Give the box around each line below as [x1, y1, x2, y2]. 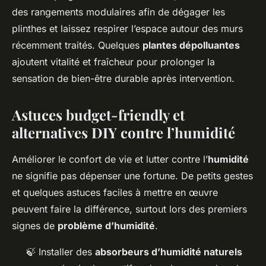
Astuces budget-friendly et [12, 105, 185, 125]
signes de [12, 220, 58, 232]
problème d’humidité [58, 220, 155, 232]
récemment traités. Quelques [12, 39, 142, 52]
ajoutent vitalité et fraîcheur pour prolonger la [12, 56, 215, 68]
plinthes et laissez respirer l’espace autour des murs [12, 23, 243, 35]
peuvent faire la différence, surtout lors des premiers [12, 203, 247, 216]
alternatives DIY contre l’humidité [12, 123, 235, 142]
